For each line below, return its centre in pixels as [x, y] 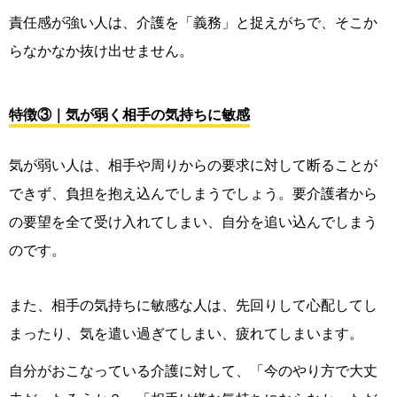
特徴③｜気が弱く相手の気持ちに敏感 [129, 115]
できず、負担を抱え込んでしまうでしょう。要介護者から [193, 194]
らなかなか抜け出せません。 [101, 51]
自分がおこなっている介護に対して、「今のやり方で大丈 [193, 371]
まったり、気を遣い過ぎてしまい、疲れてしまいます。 [186, 334]
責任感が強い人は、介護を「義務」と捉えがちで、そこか [193, 23]
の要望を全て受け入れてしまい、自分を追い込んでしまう [193, 222]
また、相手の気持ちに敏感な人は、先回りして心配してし [193, 305]
